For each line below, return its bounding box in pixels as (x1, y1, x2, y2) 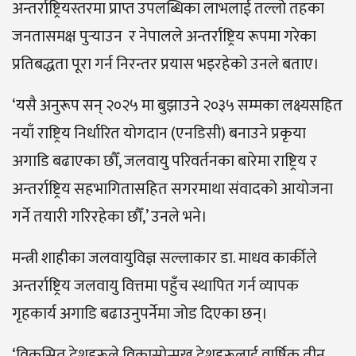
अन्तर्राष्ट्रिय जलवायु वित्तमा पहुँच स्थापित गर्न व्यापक (12, 273, 299, 300)
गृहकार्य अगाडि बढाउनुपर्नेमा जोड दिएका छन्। (12, 300, 268, 328)
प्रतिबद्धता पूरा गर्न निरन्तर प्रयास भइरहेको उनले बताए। (12, 51, 319, 79)
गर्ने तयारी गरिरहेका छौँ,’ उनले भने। (12, 203, 207, 231)
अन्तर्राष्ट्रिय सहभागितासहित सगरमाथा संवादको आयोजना (12, 176, 333, 203)
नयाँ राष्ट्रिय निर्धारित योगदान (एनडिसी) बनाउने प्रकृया (12, 120, 306, 148)
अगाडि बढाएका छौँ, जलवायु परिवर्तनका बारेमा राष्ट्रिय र (12, 148, 317, 176)
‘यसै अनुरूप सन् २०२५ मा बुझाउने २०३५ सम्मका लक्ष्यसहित (12, 92, 342, 120)
